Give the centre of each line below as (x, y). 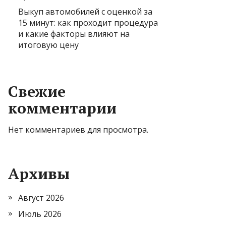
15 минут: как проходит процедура (88, 22)
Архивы (39, 173)
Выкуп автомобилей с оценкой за (85, 11)
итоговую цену (48, 45)
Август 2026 (41, 197)
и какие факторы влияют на (74, 34)
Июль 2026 (40, 214)
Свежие (37, 91)
